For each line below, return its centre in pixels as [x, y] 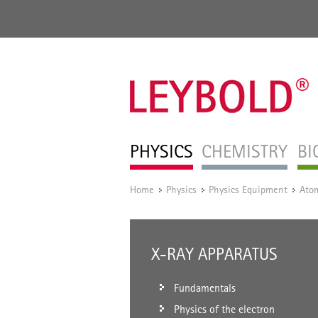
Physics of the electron [224, 309]
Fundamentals [205, 288]
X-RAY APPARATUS [214, 254]
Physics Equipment [248, 189]
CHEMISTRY [245, 151]
